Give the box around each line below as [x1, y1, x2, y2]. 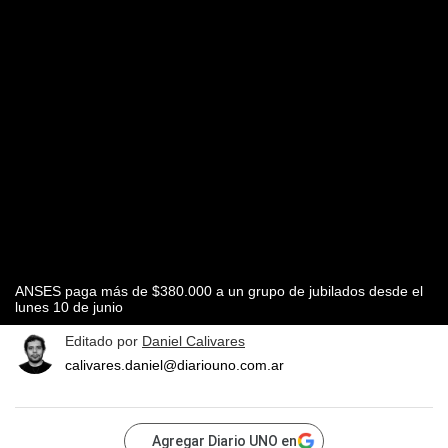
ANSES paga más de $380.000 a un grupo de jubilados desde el [15, 283, 423, 300]
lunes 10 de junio [15, 299, 123, 316]
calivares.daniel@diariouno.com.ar [65, 357, 284, 374]
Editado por [65, 333, 142, 350]
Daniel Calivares [142, 333, 245, 350]
